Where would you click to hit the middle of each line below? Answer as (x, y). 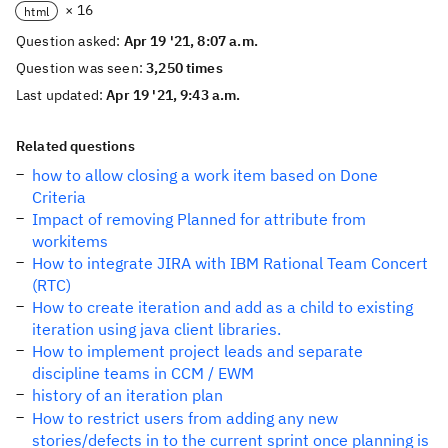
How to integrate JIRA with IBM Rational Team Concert (230, 263)
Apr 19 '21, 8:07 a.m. (190, 41)
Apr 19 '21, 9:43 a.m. (173, 95)
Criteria (59, 197)
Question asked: (70, 41)
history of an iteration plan (127, 395)
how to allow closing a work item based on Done (205, 175)
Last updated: (61, 95)
